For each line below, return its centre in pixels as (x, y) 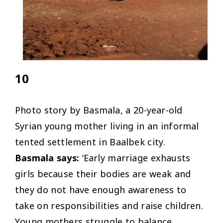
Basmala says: (47, 158)
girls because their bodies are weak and (103, 174)
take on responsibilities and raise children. (109, 206)
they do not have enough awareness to (101, 190)
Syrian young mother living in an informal (107, 126)
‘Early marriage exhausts (135, 158)
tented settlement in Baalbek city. (90, 142)
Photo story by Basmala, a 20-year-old (99, 110)
